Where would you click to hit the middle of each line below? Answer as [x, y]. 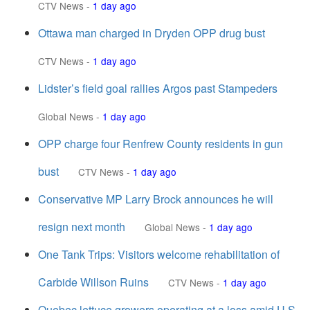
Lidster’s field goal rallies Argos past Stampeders [158, 88]
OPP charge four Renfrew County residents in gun [161, 144]
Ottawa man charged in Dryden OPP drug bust [152, 33]
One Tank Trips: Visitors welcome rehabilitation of [159, 254]
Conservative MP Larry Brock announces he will [156, 199]
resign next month [82, 227]
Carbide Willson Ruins [93, 282]
